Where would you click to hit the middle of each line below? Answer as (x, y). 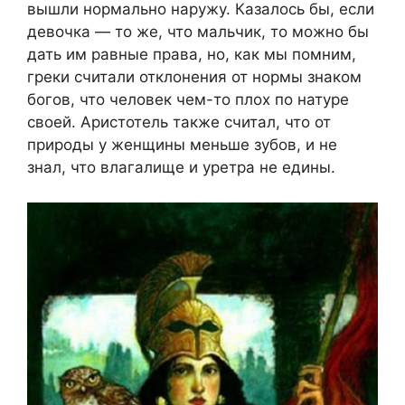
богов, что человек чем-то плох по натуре (188, 100)
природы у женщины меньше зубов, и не (182, 145)
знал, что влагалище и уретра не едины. (181, 168)
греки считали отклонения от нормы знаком (194, 77)
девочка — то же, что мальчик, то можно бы (198, 32)
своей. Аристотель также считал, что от (179, 122)
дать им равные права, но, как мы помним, (192, 55)
